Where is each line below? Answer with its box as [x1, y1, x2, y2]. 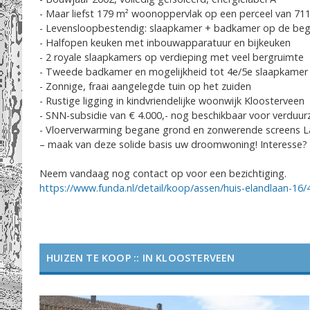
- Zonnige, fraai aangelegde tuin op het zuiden [39, 80, 251, 93]
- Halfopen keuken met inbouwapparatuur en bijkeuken [39, 36, 291, 49]
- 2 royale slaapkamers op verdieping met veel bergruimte [39, 51, 304, 64]
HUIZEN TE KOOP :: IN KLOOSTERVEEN [46, 251, 235, 264]
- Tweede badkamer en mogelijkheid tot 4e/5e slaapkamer [39, 65, 308, 78]
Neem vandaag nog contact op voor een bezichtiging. [39, 167, 286, 180]
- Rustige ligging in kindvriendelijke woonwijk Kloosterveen [39, 94, 304, 107]
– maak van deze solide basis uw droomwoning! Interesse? [39, 138, 307, 151]
